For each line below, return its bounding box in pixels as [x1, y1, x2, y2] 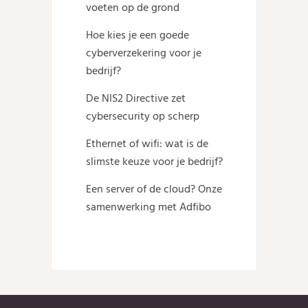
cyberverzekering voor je [86, 44, 201, 62]
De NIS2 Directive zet [86, 89, 186, 107]
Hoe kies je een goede [86, 26, 189, 44]
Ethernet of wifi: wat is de [86, 135, 208, 153]
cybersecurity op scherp [86, 107, 199, 125]
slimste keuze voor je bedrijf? [86, 153, 223, 170]
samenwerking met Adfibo [86, 198, 211, 216]
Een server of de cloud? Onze [86, 180, 222, 198]
